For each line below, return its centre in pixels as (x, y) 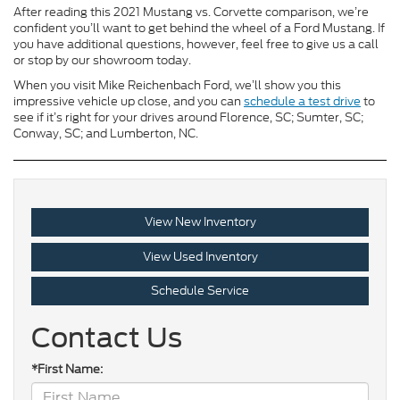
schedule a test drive (302, 102)
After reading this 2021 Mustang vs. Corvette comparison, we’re (191, 12)
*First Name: (67, 370)
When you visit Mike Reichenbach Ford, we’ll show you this (177, 86)
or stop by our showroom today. (102, 61)
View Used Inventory (200, 256)
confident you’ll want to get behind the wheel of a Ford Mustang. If (199, 29)
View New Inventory (200, 222)
